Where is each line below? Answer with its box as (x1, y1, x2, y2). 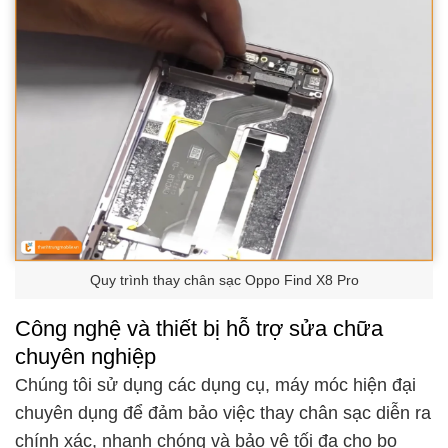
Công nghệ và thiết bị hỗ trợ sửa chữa (15, 316, 383, 342)
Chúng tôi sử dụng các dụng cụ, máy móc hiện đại (15, 375, 416, 396)
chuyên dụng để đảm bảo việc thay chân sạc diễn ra (15, 403, 431, 424)
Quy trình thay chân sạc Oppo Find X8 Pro (89, 272, 359, 288)
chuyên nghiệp (15, 344, 156, 370)
